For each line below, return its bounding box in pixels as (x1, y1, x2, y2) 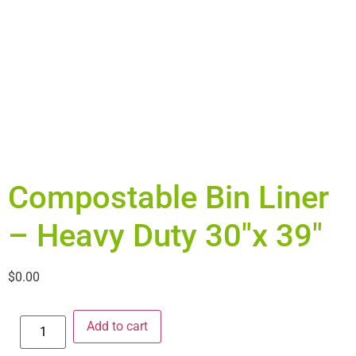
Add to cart (87, 319, 149, 335)
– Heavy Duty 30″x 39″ (8, 217, 323, 254)
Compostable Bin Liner (8, 179, 329, 216)
